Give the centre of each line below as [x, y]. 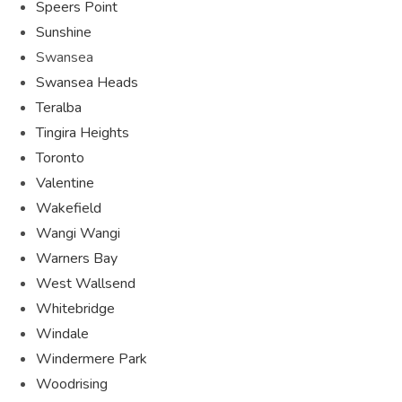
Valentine [65, 183]
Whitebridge [75, 308]
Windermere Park [92, 358]
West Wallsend [86, 283]
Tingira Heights [83, 132]
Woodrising [72, 384]
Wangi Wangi [78, 233]
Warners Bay [77, 258]
